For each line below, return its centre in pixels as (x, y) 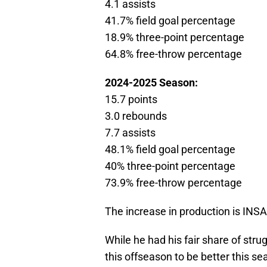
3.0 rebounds (136, 116)
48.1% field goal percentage (170, 149)
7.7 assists (130, 132)
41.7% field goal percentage (170, 20)
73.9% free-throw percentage (173, 182)
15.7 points (131, 99)
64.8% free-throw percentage (173, 54)
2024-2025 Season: (151, 82)
